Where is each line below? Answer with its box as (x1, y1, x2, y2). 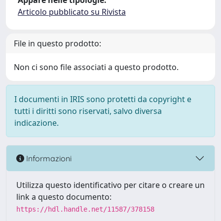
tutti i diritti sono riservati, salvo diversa (14, 106, 162, 116)
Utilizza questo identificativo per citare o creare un (16, 180, 205, 190)
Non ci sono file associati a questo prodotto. (14, 62, 179, 73)
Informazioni (24, 153, 72, 163)
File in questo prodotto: (14, 38, 101, 49)
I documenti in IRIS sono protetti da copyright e (14, 94, 191, 105)
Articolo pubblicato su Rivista (18, 6, 126, 17)
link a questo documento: (16, 191, 111, 202)
